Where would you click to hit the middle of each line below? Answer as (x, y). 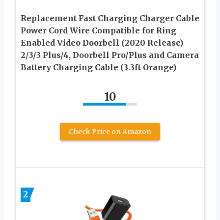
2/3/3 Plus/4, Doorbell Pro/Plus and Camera (110, 55)
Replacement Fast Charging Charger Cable (110, 18)
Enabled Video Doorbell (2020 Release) (102, 42)
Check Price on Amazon (110, 131)
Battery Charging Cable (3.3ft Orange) (98, 67)
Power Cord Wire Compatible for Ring (98, 30)
